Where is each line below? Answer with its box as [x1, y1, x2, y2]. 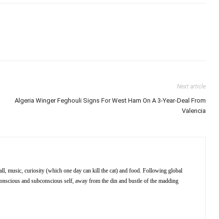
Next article [177, 83, 206, 90]
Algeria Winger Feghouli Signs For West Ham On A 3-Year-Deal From [15, 97, 206, 104]
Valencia [182, 107, 206, 114]
